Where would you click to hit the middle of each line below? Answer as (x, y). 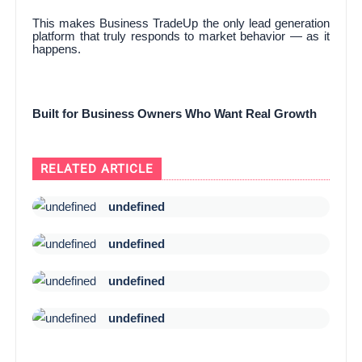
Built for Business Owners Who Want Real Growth (175, 114)
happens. (57, 49)
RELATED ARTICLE (97, 168)
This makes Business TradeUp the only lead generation (181, 23)
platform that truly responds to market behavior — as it (181, 36)
